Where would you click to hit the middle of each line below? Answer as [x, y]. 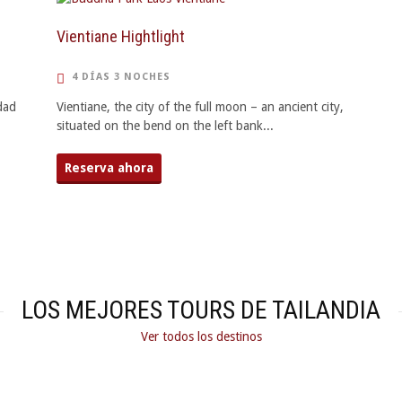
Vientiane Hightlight [121, 36]
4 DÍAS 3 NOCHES [122, 77]
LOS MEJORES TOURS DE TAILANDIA [201, 310]
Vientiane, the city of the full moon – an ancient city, [201, 107]
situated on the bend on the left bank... [166, 126]
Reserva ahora [109, 168]
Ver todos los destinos [201, 336]
